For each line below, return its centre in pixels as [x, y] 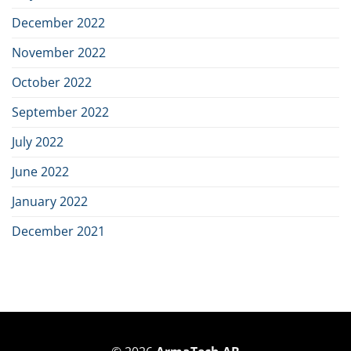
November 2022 [59, 52]
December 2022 [58, 22]
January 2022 [50, 201]
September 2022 [60, 112]
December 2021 [58, 231]
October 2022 [52, 82]
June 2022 [40, 171]
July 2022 [38, 141]
